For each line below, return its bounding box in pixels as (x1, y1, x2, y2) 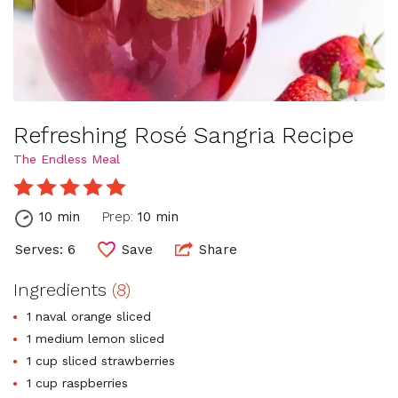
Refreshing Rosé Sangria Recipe (13, 121, 354, 148)
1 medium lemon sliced (27, 330, 164, 346)
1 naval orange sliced (27, 308, 151, 323)
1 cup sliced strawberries (27, 353, 175, 368)
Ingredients (13, 278, 112, 300)
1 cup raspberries (27, 375, 128, 390)
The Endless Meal (13, 151, 120, 166)
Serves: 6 (15, 241, 76, 258)
